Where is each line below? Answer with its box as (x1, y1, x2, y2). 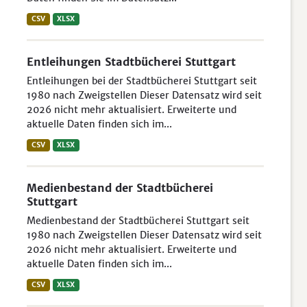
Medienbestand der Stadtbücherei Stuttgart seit (27, 214, 249, 227)
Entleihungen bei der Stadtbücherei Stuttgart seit (27, 75, 257, 87)
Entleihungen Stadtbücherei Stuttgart (27, 55, 236, 69)
